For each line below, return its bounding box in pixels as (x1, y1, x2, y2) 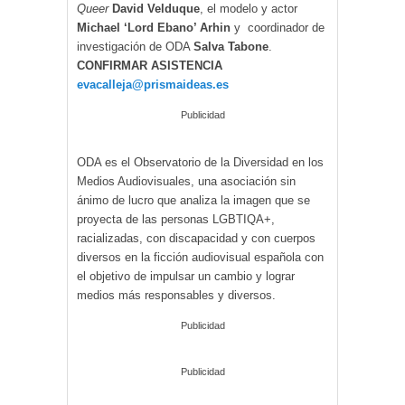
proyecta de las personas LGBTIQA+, (77, 212, 275, 226)
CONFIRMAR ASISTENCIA (77, 59, 226, 73)
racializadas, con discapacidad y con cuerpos (77, 231, 316, 245)
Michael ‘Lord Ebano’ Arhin (77, 21, 234, 35)
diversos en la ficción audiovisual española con (77, 250, 324, 264)
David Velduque (112, 2, 200, 16)
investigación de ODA (77, 40, 193, 54)
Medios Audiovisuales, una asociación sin (77, 174, 296, 188)
